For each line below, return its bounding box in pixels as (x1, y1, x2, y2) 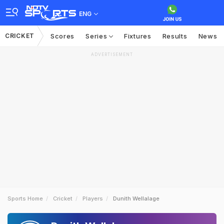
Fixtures (124, 32, 151, 40)
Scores (50, 32, 75, 40)
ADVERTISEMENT (91, 52, 133, 57)
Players (82, 195, 103, 202)
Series (85, 32, 109, 40)
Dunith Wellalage (113, 195, 159, 202)
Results (162, 32, 187, 40)
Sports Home (7, 195, 43, 202)
